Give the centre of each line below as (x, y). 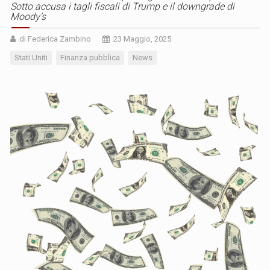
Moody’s (28, 16)
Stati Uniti (31, 57)
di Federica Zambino (55, 39)
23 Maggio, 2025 (142, 39)
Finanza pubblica (90, 57)
